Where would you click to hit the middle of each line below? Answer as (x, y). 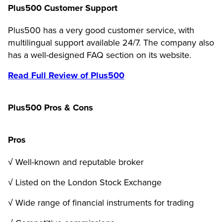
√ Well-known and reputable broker (76, 162)
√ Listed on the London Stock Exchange (85, 182)
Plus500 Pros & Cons (51, 107)
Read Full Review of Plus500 (66, 75)
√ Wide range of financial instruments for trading (101, 202)
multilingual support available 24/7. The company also (111, 42)
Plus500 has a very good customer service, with (101, 30)
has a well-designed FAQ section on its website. (100, 55)
